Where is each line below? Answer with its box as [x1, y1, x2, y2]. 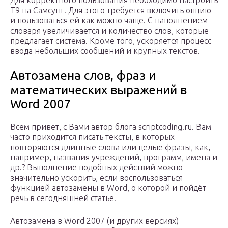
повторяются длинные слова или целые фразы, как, [10, 142, 210, 152]
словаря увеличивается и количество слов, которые [10, 26, 209, 36]
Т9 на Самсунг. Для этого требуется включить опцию [10, 6, 211, 15]
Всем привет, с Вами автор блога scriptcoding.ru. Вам [10, 122, 211, 132]
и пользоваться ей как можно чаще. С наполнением [10, 16, 208, 25]
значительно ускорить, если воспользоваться [10, 173, 183, 183]
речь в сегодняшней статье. [10, 193, 116, 203]
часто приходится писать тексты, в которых [10, 132, 175, 142]
